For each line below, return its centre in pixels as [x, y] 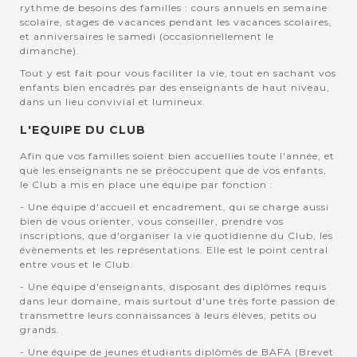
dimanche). [51, 50]
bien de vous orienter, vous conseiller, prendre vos [152, 221]
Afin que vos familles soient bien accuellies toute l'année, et [177, 155]
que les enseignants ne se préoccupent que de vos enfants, [173, 170]
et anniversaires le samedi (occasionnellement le [147, 36]
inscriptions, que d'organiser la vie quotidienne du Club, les [177, 235]
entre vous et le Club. [78, 264]
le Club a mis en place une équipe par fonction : [147, 184]
